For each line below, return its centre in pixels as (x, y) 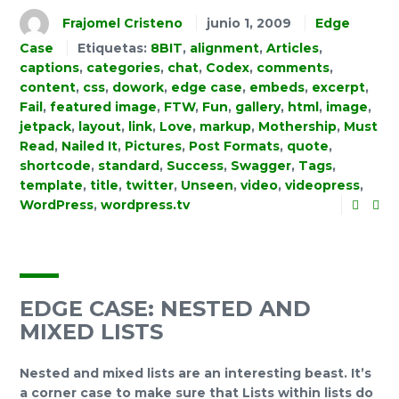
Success (195, 166)
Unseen (207, 186)
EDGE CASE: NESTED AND (165, 309)
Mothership (297, 127)
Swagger (261, 166)
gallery (258, 107)
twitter (150, 186)
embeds (277, 88)
